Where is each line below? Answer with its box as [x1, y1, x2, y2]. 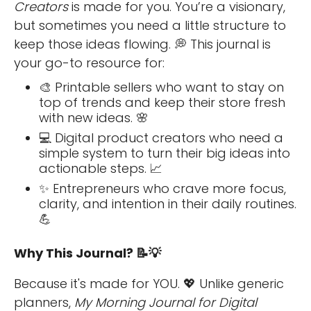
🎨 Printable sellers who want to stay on [39, 78, 284, 96]
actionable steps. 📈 [39, 159, 162, 177]
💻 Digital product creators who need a [39, 128, 283, 146]
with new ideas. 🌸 [39, 108, 149, 126]
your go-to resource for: [14, 53, 165, 72]
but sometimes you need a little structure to [14, 16, 286, 34]
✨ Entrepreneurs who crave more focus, [39, 179, 286, 197]
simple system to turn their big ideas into [39, 144, 290, 162]
